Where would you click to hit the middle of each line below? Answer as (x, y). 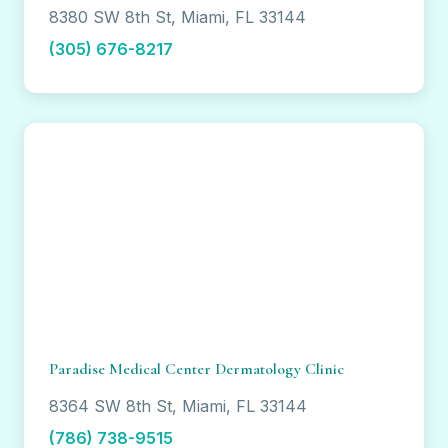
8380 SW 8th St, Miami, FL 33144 (177, 17)
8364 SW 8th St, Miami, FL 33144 (178, 406)
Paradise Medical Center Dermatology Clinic (196, 369)
